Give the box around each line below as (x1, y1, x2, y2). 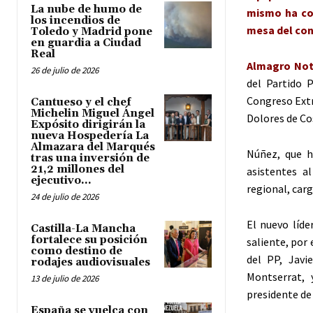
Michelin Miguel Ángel (31, 106, 154, 120)
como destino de (31, 244, 122, 258)
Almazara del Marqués (31, 140, 155, 154)
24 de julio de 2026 (31, 190, 99, 203)
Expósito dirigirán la (31, 117, 145, 131)
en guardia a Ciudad (31, 36, 141, 50)
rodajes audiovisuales (31, 255, 150, 269)
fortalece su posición (31, 233, 147, 247)
